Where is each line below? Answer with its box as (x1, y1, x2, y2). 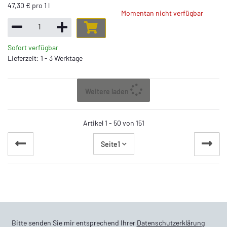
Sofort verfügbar (8, 43, 58, 52)
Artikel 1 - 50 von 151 (83, 119, 144, 128)
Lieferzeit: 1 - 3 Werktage (8, 53, 83, 62)
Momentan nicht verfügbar (121, 8, 203, 17)
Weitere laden (85, 87, 129, 96)
